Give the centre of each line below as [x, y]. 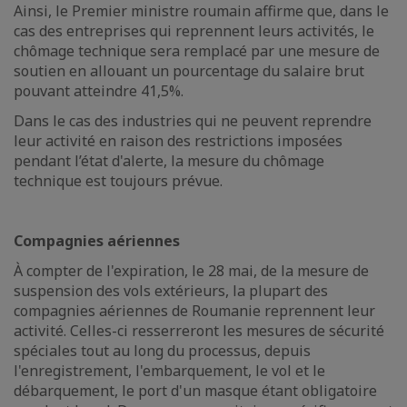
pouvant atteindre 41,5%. [99, 91]
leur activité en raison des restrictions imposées [178, 141]
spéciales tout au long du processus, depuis [162, 351]
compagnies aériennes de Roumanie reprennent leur [194, 311]
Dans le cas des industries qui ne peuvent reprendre [193, 121]
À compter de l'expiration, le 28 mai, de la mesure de [191, 271]
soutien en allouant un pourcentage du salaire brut [189, 71]
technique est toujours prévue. [118, 181]
